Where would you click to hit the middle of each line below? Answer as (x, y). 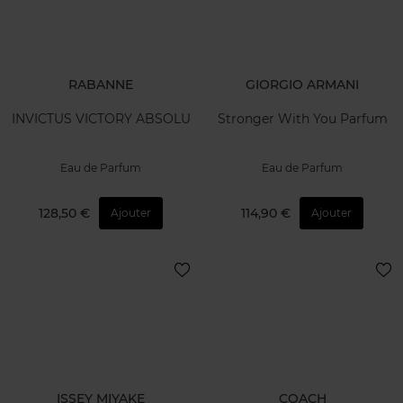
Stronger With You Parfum (302, 119)
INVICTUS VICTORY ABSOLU (101, 119)
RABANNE (101, 84)
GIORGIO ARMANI (302, 84)
